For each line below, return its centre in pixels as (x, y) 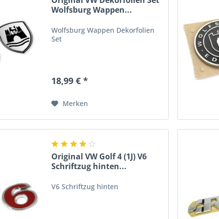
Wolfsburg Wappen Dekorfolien (103, 30)
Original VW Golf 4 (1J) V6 (99, 156)
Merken (76, 104)
